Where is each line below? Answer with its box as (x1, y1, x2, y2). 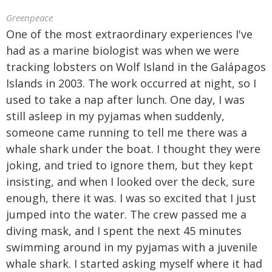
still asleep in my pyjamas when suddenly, (6, 109, 225, 123)
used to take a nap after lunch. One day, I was (6, 92, 245, 107)
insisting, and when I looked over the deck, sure (6, 174, 255, 189)
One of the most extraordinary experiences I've (6, 27, 253, 41)
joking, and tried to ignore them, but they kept (6, 158, 253, 172)
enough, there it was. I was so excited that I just (6, 191, 256, 205)
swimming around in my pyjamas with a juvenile (6, 240, 257, 254)
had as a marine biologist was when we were (6, 43, 239, 58)
